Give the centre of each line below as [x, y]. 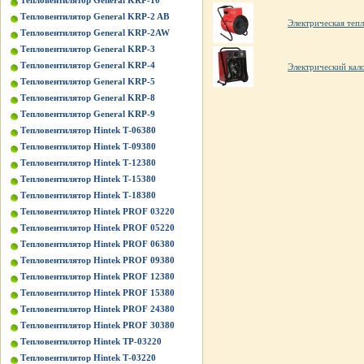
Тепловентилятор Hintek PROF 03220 [97, 211]
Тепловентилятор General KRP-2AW [95, 32]
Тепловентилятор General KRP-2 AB [95, 16]
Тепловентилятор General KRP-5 [88, 81]
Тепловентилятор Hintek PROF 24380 [97, 309]
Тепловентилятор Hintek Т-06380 [88, 130]
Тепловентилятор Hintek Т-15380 [88, 179]
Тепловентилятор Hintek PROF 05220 [97, 227]
